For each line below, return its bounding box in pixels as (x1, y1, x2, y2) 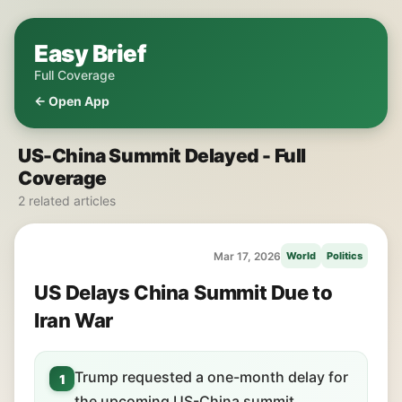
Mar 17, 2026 (214, 249, 281, 263)
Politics (327, 249, 363, 262)
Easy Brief (34, 39, 145, 67)
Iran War (34, 309, 113, 332)
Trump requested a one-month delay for (74, 368, 348, 386)
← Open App (34, 93, 109, 109)
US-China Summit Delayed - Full (18, 144, 307, 167)
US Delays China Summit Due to (34, 281, 333, 304)
